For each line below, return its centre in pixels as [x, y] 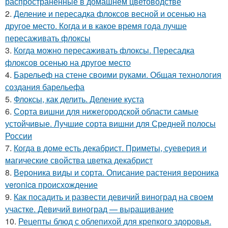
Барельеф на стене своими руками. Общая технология [118, 74]
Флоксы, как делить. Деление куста [79, 99]
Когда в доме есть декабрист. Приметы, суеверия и [110, 148]
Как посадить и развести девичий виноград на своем [113, 196]
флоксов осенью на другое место [68, 62]
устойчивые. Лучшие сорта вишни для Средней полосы [110, 123]
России [19, 135]
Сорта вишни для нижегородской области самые [106, 111]
